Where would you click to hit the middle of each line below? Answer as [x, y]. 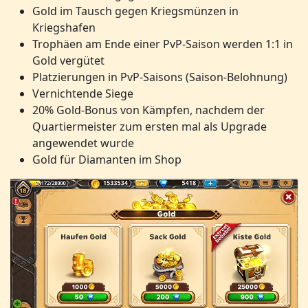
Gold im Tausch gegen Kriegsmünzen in [135, 11]
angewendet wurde [83, 143]
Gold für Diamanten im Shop [107, 159]
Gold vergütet [68, 60]
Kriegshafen [64, 27]
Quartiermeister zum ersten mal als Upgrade [150, 126]
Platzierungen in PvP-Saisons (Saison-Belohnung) [160, 77]
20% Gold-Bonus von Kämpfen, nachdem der [148, 110]
